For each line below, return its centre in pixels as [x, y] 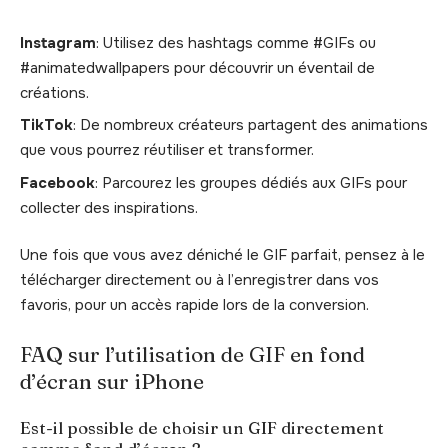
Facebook [57, 182]
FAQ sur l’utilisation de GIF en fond [192, 353]
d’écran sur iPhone [112, 380]
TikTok [46, 125]
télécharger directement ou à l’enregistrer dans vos [199, 280]
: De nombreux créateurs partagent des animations [250, 125]
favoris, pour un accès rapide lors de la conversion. [194, 305]
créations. [54, 92]
